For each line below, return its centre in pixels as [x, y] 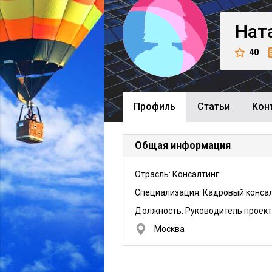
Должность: [160, 211]
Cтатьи [214, 107]
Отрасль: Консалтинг [177, 174]
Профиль [155, 107]
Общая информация [183, 145]
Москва [169, 229]
